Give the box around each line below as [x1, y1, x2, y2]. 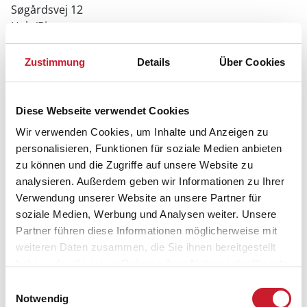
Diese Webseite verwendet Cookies [16, 104, 189, 116]
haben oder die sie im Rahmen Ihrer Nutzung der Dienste [16, 258, 288, 269]
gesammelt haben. [16, 274, 104, 286]
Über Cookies [219, 56, 286, 68]
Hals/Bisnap [11, 18, 73, 34]
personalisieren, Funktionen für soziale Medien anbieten [16, 143, 282, 154]
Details [136, 56, 171, 68]
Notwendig [16, 292, 69, 304]
